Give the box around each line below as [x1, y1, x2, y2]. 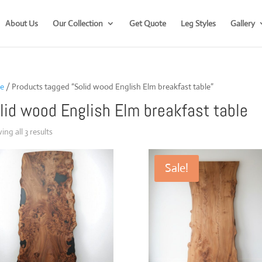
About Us [5, 18, 38, 29]
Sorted [51, 126, 75, 136]
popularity [51, 153, 88, 163]
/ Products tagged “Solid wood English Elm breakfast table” [4, 81, 213, 92]
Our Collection [52, 18, 103, 29]
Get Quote [129, 18, 166, 29]
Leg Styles [180, 18, 216, 29]
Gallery [230, 18, 255, 29]
